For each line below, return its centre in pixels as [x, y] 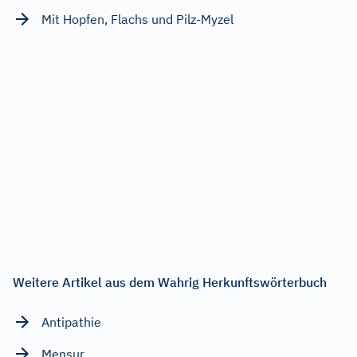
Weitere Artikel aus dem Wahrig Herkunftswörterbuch [170, 282]
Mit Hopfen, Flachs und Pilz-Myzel [137, 19]
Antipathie [71, 322]
